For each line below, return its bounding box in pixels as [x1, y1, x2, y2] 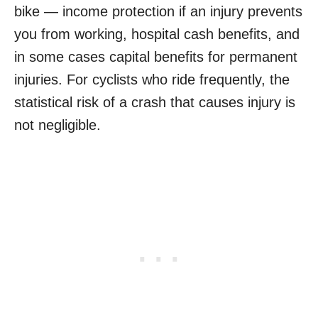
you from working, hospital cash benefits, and [14, 26, 300, 43]
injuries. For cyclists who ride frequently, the [14, 72, 290, 88]
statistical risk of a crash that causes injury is [14, 94, 295, 111]
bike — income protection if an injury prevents [14, 4, 302, 20]
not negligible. [14, 117, 101, 133]
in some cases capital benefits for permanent [14, 49, 297, 65]
